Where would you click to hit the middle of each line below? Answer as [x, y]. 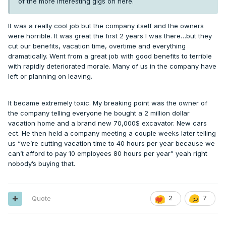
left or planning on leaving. [51, 76]
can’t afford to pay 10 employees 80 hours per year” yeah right [108, 154]
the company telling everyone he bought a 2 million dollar [99, 113]
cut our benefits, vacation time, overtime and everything [97, 46]
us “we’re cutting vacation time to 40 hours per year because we [111, 144]
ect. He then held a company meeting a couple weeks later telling [112, 133]
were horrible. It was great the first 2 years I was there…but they [110, 36]
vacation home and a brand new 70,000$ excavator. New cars [107, 123]
